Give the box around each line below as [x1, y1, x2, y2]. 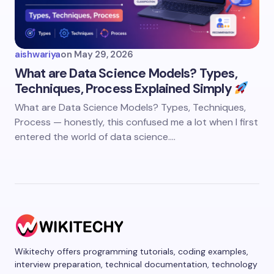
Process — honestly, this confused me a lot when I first [15, 116, 258, 128]
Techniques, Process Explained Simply [15, 80, 234, 97]
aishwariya [15, 48, 61, 61]
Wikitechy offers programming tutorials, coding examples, [15, 246, 248, 257]
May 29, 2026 [74, 48, 133, 61]
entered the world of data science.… [15, 130, 176, 143]
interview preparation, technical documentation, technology [15, 259, 257, 270]
